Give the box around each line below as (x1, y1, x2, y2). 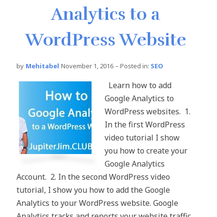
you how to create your (105, 145, 187, 156)
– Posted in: (115, 62, 149, 71)
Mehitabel (26, 62, 59, 71)
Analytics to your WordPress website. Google (16, 198, 178, 209)
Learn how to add (105, 80, 171, 91)
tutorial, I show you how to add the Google (16, 185, 170, 196)
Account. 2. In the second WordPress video (16, 171, 170, 183)
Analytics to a (51, 3, 160, 25)
